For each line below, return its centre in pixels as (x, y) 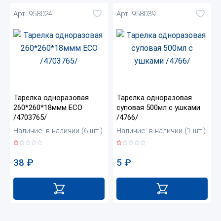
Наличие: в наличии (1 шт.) (161, 131)
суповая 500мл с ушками (158, 108)
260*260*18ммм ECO (48, 108)
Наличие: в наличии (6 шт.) (58, 131)
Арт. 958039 (136, 14)
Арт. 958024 (33, 14)
